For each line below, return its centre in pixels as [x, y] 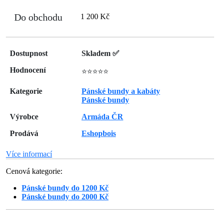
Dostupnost [29, 53]
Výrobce [24, 117]
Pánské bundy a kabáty [121, 91]
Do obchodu [38, 17]
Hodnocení [28, 70]
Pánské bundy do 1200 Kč [65, 188]
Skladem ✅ [100, 53]
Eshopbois [99, 133]
